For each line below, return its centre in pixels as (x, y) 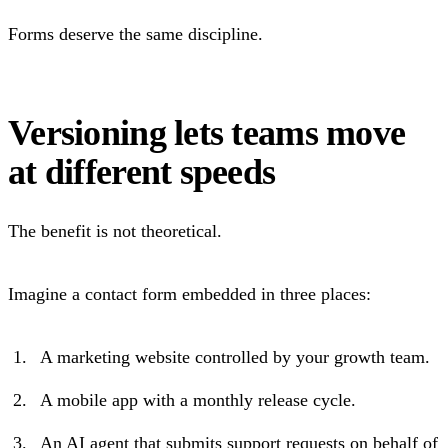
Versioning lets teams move (207, 132)
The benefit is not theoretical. (115, 230)
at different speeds (142, 171)
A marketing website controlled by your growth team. (235, 356)
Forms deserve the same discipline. (135, 33)
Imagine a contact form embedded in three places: (189, 293)
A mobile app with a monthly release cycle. (198, 399)
